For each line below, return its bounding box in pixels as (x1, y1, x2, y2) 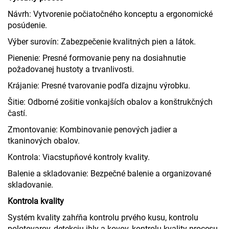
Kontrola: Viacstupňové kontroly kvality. (8, 152, 150, 162)
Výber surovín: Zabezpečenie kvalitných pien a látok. (8, 36, 196, 47)
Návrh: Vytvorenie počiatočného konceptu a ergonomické (8, 9, 213, 19)
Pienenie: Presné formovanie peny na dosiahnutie (8, 53, 186, 63)
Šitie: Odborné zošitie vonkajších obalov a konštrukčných (8, 97, 213, 107)
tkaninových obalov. (8, 135, 80, 146)
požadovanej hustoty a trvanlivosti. (8, 64, 134, 74)
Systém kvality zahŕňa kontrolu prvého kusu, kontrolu (8, 212, 198, 222)
